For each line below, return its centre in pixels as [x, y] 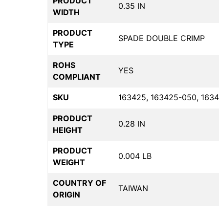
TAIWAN [133, 188]
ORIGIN [66, 194]
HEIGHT [68, 130]
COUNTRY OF [79, 183]
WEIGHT [69, 162]
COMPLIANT [77, 77]
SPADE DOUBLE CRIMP [162, 38]
